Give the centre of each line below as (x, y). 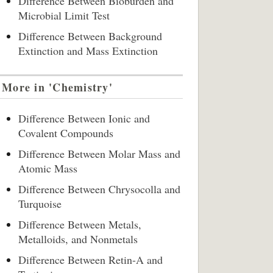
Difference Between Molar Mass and (99, 154)
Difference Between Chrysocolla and (99, 189)
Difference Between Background (90, 36)
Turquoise (40, 204)
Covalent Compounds (66, 133)
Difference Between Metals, (80, 224)
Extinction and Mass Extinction (88, 51)
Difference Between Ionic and (84, 118)
